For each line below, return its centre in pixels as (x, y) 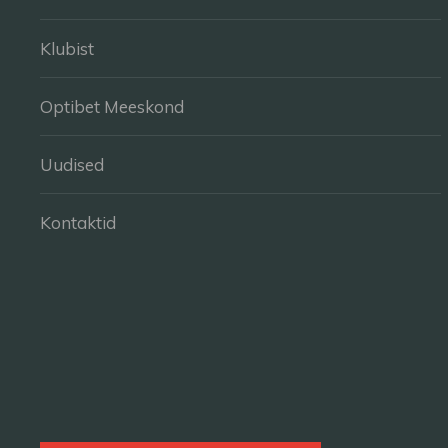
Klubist (67, 48)
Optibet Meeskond (112, 106)
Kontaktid (78, 222)
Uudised (72, 164)
